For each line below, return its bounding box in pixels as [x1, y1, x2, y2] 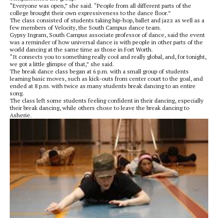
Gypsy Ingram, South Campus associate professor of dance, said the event [10, 31, 205, 38]
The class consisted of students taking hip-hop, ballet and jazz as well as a [10, 16, 204, 24]
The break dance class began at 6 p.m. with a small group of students [10, 67, 189, 75]
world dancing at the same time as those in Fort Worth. [10, 45, 153, 53]
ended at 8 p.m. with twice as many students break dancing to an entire [10, 82, 196, 90]
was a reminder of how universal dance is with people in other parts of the [10, 38, 203, 46]
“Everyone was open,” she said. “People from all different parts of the [10, 1, 191, 9]
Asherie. [10, 111, 33, 119]
